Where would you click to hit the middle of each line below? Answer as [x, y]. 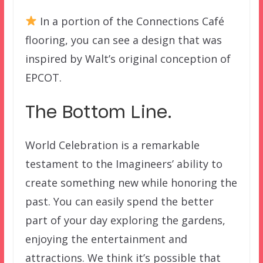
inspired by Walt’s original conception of [128, 58]
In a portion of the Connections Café [131, 21]
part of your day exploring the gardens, [125, 220]
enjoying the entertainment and [106, 239]
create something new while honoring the [131, 182]
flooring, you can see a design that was [123, 40]
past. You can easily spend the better [119, 201]
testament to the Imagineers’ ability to [124, 163]
